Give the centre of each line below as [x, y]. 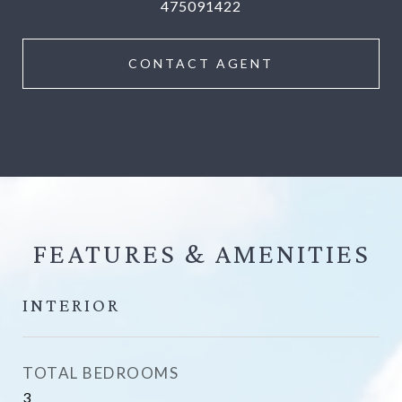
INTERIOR [71, 305]
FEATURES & [123, 253]
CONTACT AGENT [201, 63]
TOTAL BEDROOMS [100, 373]
